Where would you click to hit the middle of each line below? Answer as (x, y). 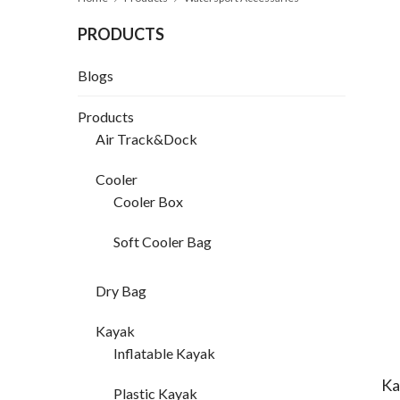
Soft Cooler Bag (162, 242)
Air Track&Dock (146, 139)
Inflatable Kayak (164, 354)
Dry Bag (121, 291)
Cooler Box (148, 202)
